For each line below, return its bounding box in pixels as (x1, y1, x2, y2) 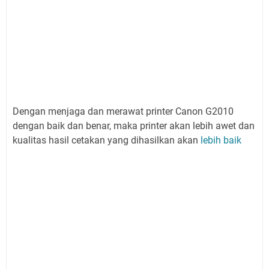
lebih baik (198, 134, 241, 146)
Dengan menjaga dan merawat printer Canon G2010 (13, 106, 234, 117)
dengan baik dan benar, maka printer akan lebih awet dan (13, 120, 255, 131)
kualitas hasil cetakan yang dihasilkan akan (13, 134, 198, 146)
